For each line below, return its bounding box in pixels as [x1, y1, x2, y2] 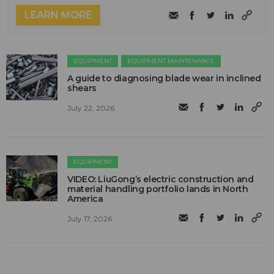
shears [67, 83, 97, 94]
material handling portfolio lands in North [67, 183, 248, 195]
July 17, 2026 [67, 213, 113, 223]
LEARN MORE [24, 9, 92, 21]
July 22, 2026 [67, 103, 115, 113]
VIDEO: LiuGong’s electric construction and [67, 174, 254, 185]
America [67, 193, 103, 205]
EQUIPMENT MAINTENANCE [127, 57, 215, 65]
